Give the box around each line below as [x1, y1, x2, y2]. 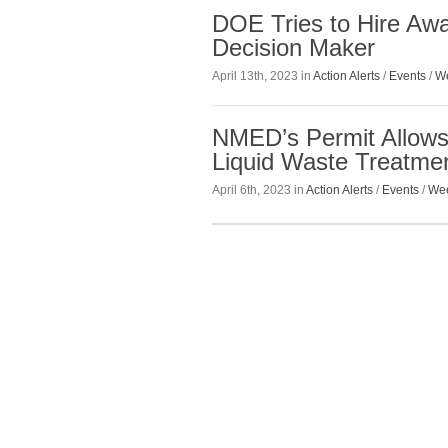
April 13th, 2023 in [212, 69, 313, 84]
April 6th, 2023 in [212, 183, 306, 198]
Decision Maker [212, 33, 375, 61]
